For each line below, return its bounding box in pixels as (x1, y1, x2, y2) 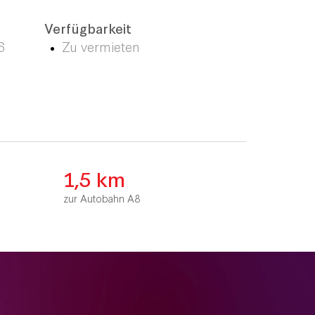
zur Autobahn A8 (63, 191, 140, 205)
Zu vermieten (62, 37, 140, 56)
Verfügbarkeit (44, 18, 131, 37)
